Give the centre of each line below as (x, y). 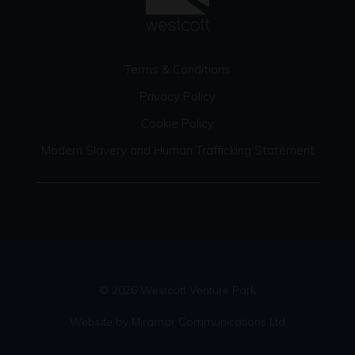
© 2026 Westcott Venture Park (177, 290)
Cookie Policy (177, 123)
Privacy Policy (177, 96)
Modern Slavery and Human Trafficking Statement (177, 150)
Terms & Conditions (177, 69)
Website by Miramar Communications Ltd (177, 322)
